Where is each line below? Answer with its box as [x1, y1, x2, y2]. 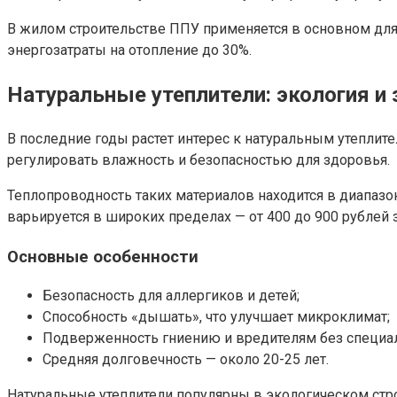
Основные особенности [7, 246, 198, 267]
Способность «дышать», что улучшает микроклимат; [43, 308, 390, 326]
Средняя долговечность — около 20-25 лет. [43, 351, 329, 369]
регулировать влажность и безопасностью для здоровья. [7, 151, 390, 168]
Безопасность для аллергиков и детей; [43, 287, 300, 305]
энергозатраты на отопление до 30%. [7, 42, 252, 59]
